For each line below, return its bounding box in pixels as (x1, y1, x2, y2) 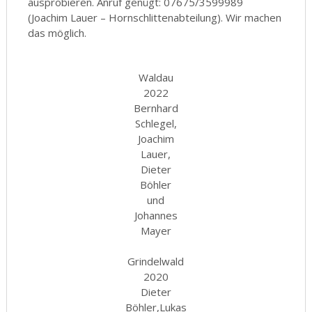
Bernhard (133, 101, 178, 115)
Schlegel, (134, 116, 177, 130)
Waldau (138, 70, 173, 84)
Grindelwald (127, 254, 185, 268)
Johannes (134, 208, 178, 222)
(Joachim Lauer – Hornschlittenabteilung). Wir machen (27, 10, 281, 24)
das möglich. (27, 26, 86, 40)
